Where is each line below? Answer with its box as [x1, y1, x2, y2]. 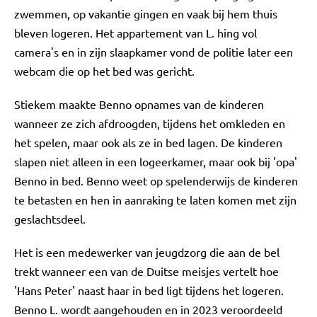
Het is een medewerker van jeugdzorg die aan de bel [14, 245, 279, 259]
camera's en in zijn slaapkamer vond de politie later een [14, 45, 293, 59]
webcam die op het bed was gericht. [14, 64, 195, 78]
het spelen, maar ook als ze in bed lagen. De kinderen [14, 135, 282, 149]
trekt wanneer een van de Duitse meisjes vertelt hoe [14, 264, 279, 278]
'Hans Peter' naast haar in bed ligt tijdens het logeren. [14, 283, 284, 297]
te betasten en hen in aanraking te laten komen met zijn [14, 192, 296, 207]
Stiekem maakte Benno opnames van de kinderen [14, 97, 264, 111]
